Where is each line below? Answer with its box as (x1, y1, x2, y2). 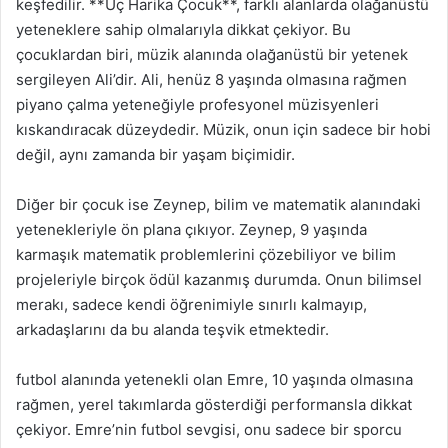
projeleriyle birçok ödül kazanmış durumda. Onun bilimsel (16, 270, 422, 289)
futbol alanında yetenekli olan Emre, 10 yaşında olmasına (16, 370, 413, 389)
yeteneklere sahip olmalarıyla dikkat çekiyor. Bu (16, 20, 351, 39)
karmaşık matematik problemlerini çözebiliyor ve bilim (16, 245, 396, 264)
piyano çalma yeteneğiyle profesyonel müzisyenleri (16, 95, 379, 114)
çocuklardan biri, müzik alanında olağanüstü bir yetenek (16, 45, 408, 64)
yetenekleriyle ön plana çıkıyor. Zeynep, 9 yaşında (16, 220, 367, 239)
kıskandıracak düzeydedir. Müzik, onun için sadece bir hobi (16, 120, 431, 139)
